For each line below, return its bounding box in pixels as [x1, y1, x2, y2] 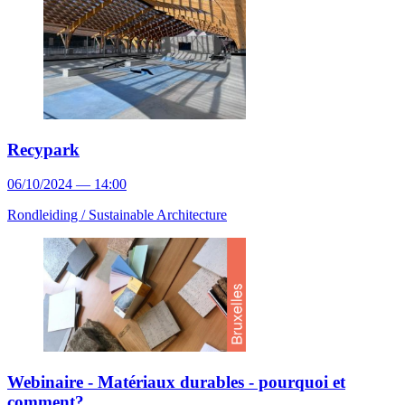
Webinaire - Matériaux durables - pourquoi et [7, 372, 345, 392]
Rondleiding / [7, 207, 89, 223]
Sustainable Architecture [89, 207, 227, 223]
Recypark [7, 139, 80, 159]
